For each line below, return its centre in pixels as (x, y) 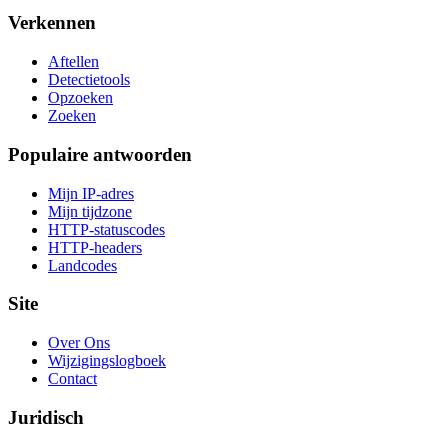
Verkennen (52, 23)
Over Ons (79, 342)
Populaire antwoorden (100, 154)
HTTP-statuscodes (106, 229)
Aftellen (73, 62)
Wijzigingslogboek (107, 360)
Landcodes (82, 265)
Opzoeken (80, 98)
